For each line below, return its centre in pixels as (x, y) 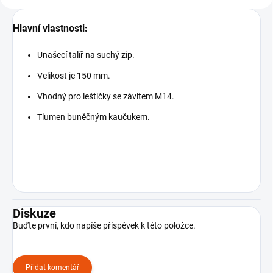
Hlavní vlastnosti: (50, 28)
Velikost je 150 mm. (74, 75)
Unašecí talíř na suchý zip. (86, 55)
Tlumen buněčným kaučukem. (94, 117)
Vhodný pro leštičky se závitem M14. (106, 96)
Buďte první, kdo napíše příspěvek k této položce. (104, 225)
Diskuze (34, 213)
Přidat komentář (52, 267)
